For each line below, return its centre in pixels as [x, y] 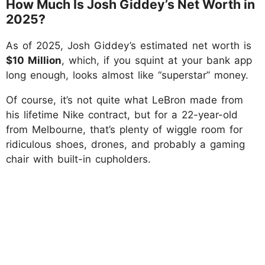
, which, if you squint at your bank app [157, 60]
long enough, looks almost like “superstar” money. [127, 75]
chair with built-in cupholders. [78, 159]
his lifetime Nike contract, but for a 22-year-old [122, 114]
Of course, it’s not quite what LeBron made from [125, 100]
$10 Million [34, 60]
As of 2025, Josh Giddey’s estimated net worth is [129, 45]
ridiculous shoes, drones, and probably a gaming [125, 144]
